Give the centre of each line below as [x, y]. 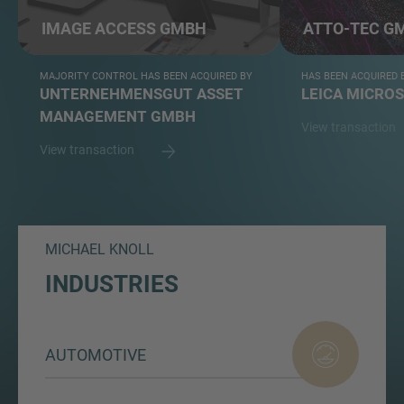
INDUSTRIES [112, 285]
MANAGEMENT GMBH [118, 117]
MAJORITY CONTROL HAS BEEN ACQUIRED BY [146, 77]
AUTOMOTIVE [96, 354]
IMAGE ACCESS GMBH [124, 29]
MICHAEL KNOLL [100, 250]
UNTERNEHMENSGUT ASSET [142, 94]
